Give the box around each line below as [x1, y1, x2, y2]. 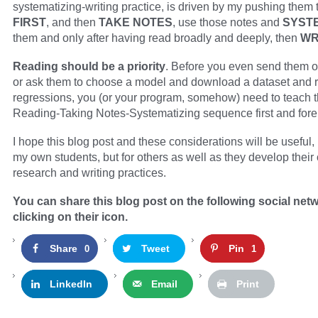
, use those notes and [172, 16, 283, 29]
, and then [46, 16, 99, 29]
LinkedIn [50, 278, 92, 290]
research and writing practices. [13, 166, 166, 180]
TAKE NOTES [99, 16, 172, 29]
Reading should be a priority [13, 60, 165, 73]
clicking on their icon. [13, 210, 128, 224]
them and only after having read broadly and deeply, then [13, 31, 300, 45]
